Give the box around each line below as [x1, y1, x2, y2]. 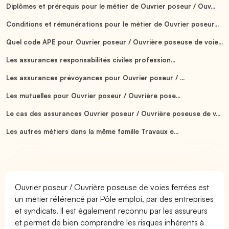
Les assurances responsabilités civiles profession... [6, 55, 175, 64]
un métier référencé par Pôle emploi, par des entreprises [15, 193, 214, 204]
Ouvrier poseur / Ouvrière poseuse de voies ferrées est [15, 181, 210, 192]
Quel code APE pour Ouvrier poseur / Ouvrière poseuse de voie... [6, 37, 223, 46]
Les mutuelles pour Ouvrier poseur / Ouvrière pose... [6, 91, 181, 100]
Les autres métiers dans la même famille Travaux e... [6, 127, 179, 135]
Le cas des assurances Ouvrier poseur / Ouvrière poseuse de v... [6, 109, 221, 118]
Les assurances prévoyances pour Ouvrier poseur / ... [6, 73, 185, 82]
